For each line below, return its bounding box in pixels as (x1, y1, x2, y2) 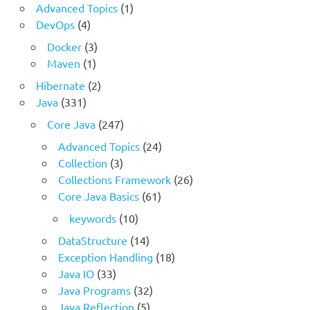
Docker (46, 39, 82, 54)
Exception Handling (57, 250, 153, 264)
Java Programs (57, 283, 131, 298)
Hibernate (35, 78, 85, 93)
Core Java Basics (57, 189, 139, 203)
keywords (69, 211, 116, 226)
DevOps (35, 17, 75, 32)
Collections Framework (57, 172, 171, 187)
